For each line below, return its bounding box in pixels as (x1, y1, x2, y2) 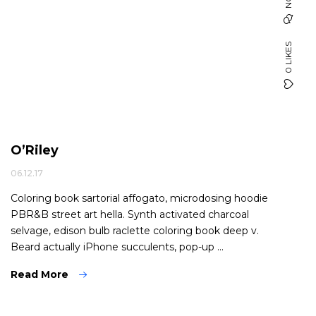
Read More (11, 268, 68, 281)
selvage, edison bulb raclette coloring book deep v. (11, 224, 259, 237)
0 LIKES (283, 42, 294, 73)
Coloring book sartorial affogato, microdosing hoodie (11, 192, 268, 205)
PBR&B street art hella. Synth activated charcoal (11, 208, 249, 221)
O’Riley (11, 142, 59, 158)
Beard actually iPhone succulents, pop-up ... (11, 241, 224, 253)
